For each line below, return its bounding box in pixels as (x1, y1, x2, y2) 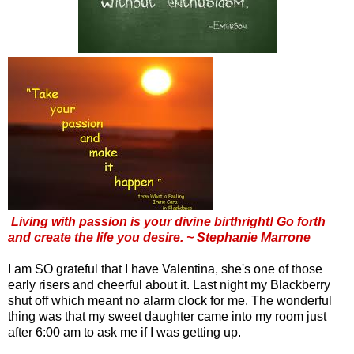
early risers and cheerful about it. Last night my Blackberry (8, 277, 330, 292)
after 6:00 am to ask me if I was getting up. (8, 325, 241, 339)
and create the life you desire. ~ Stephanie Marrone (8, 230, 311, 244)
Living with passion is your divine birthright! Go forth (11, 214, 326, 228)
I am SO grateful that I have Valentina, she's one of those (8, 262, 322, 276)
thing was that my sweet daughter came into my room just (8, 309, 326, 323)
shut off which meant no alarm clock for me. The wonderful (8, 293, 332, 307)
